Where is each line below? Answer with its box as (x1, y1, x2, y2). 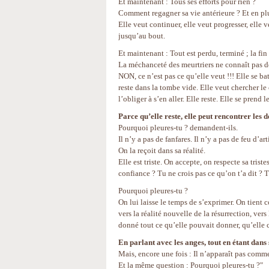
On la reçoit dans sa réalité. (118, 146, 205, 155)
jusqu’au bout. (118, 31, 165, 40)
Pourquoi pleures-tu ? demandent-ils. (118, 123, 238, 132)
